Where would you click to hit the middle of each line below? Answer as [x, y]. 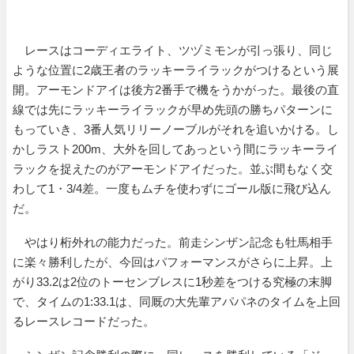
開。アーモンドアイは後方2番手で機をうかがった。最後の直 [176, 89]
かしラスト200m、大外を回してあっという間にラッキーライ [175, 149]
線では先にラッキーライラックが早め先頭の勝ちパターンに [173, 109]
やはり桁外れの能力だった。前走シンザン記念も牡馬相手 [173, 242]
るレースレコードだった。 [84, 321]
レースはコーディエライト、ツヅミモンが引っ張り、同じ [173, 50]
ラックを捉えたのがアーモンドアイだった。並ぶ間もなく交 [173, 168]
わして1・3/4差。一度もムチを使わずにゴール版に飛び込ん [172, 188]
